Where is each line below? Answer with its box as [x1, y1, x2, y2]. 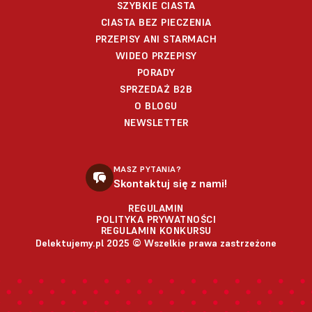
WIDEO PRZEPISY [115, 49, 197, 62]
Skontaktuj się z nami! [113, 175, 227, 190]
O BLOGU [134, 99, 178, 112]
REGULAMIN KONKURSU [100, 224, 212, 237]
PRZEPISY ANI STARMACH [95, 32, 217, 45]
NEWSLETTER [123, 116, 189, 129]
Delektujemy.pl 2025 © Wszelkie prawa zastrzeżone [36, 236, 276, 249]
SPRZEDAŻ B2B [120, 82, 192, 95]
